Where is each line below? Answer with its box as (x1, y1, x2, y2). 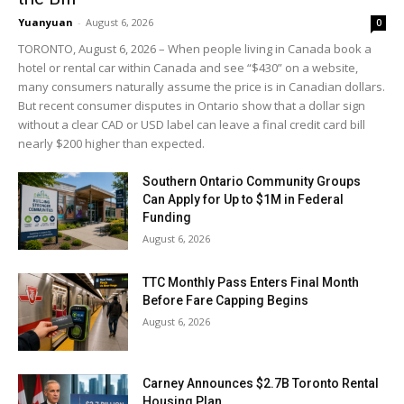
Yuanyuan (18, 15, 73, 30)
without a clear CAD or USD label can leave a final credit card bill (18, 116, 365, 133)
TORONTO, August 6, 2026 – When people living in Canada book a (18, 41, 372, 58)
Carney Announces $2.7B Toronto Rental (142, 375, 380, 390)
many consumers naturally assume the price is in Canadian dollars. (18, 78, 385, 96)
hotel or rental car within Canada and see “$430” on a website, (18, 60, 358, 77)
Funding (142, 210, 192, 225)
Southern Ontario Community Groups (142, 174, 362, 189)
